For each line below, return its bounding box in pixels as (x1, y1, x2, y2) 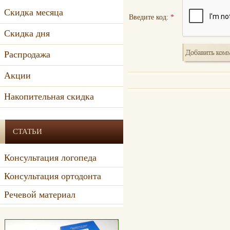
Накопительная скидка (4, 91, 94, 102)
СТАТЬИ (13, 127, 42, 136)
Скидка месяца (4, 7, 63, 17)
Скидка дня (4, 28, 50, 39)
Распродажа (4, 49, 50, 60)
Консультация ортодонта (4, 171, 101, 181)
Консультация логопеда (4, 152, 97, 163)
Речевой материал (4, 189, 75, 200)
